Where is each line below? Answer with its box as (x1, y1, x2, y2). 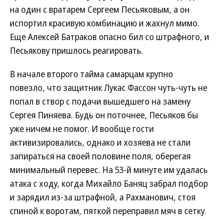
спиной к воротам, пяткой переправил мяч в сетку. (10, 205, 206, 217)
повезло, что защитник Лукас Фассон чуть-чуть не (10, 82, 207, 93)
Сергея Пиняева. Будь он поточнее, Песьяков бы (10, 109, 198, 121)
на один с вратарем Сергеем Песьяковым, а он (10, 3, 190, 15)
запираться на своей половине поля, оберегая (10, 150, 191, 162)
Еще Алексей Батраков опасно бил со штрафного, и (10, 31, 209, 43)
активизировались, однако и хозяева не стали (10, 136, 191, 148)
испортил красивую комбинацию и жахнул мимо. (10, 17, 199, 29)
